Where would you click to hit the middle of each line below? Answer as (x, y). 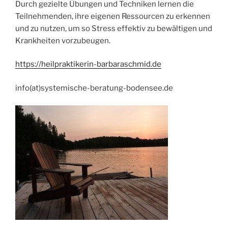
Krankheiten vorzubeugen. (63, 40)
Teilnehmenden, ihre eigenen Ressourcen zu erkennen (113, 16)
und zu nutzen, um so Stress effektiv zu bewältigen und (114, 28)
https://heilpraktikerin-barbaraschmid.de (88, 64)
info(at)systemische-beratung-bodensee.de (94, 88)
